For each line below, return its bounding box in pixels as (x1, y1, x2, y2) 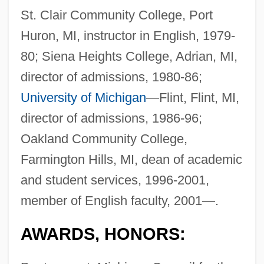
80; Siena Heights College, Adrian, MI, (20, 49, 237, 64)
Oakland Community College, (20, 131, 187, 147)
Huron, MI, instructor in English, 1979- (20, 28, 235, 44)
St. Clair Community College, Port (20, 8, 213, 23)
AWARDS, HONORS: (20, 225, 186, 244)
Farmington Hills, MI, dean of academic (20, 152, 242, 167)
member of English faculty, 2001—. (20, 193, 219, 209)
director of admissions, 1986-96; (20, 111, 202, 126)
